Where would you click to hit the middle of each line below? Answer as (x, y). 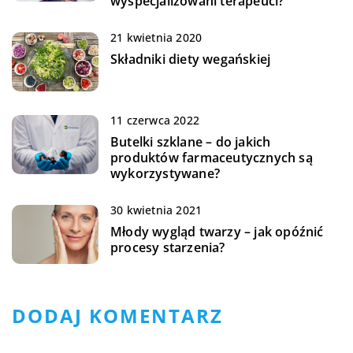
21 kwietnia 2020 (156, 38)
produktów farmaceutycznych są (212, 158)
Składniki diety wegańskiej (191, 59)
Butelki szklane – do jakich (191, 142)
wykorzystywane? (165, 174)
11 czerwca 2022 (155, 121)
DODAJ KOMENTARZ (117, 316)
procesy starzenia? (168, 248)
